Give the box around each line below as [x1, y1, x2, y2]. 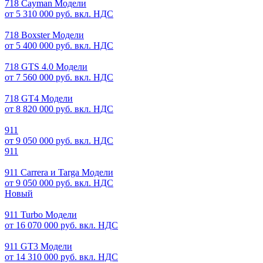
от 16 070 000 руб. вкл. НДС [5, 220, 118, 230]
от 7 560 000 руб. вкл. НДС [5, 72, 113, 82]
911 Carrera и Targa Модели [5, 167, 113, 177]
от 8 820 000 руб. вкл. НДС [5, 104, 113, 114]
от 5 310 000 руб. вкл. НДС [5, 9, 113, 19]
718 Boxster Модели [5, 30, 84, 40]
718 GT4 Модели [5, 93, 73, 103]
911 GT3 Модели [5, 241, 72, 251]
